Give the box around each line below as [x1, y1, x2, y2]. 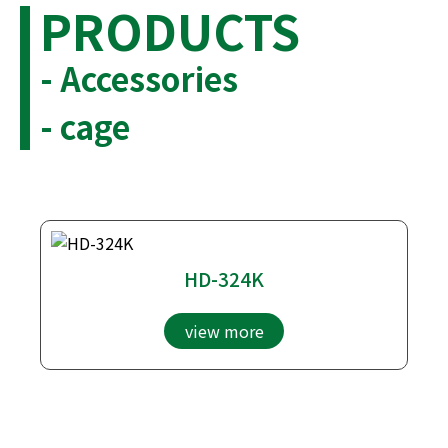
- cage [40, 102, 130, 149]
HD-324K [184, 264, 264, 293]
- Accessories [40, 54, 238, 101]
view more [184, 318, 264, 343]
